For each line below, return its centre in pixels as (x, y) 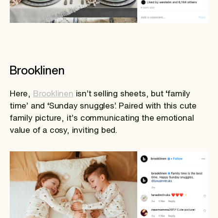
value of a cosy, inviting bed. (64, 130)
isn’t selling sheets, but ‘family (132, 93)
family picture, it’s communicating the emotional (102, 118)
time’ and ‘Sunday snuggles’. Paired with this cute (103, 106)
